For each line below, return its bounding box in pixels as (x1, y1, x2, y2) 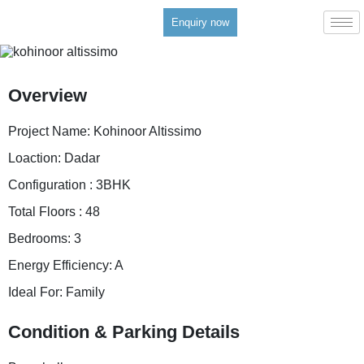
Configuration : (8, 178, 96, 192)
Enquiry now (171, 16, 229, 28)
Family (66, 285, 105, 299)
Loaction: (8, 151, 64, 165)
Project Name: (8, 124, 93, 138)
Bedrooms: (8, 232, 74, 245)
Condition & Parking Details (8, 322, 240, 342)
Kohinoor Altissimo (93, 124, 201, 138)
